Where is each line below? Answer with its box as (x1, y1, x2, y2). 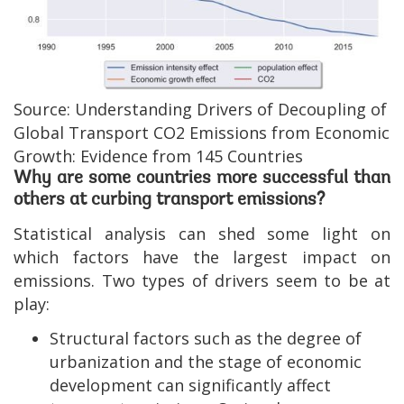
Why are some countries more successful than (14, 169, 390, 188)
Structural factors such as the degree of (50, 326, 362, 349)
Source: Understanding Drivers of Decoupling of (14, 97, 387, 120)
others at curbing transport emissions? (14, 190, 325, 209)
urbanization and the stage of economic (50, 350, 362, 372)
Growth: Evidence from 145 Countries (14, 144, 303, 167)
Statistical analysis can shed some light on (14, 222, 390, 244)
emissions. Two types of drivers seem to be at (14, 269, 390, 291)
